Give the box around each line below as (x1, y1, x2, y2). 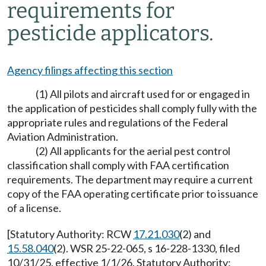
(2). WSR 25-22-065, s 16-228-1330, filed (53, 242, 240, 255)
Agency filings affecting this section (7, 64, 173, 77)
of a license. (7, 201, 61, 214)
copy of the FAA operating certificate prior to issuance (7, 187, 258, 200)
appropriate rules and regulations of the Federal (7, 116, 228, 129)
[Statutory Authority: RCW (7, 227, 133, 240)
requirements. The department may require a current (7, 173, 253, 186)
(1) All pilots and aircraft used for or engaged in (36, 87, 250, 100)
